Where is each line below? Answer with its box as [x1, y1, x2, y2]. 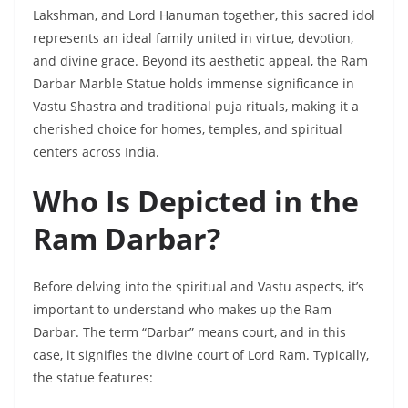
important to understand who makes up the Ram [33, 301, 331, 319]
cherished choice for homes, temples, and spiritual [33, 120, 342, 138]
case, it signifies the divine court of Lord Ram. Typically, [33, 346, 369, 364]
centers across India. [33, 143, 159, 161]
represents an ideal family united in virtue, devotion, [33, 29, 353, 47]
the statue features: [33, 369, 153, 387]
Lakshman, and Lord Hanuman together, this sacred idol [33, 6, 375, 25]
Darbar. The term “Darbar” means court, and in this [33, 323, 346, 342]
